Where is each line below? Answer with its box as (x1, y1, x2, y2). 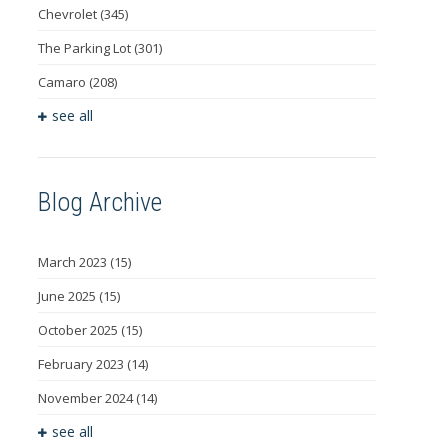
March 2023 (37, 253, 110, 272)
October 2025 (37, 321, 121, 340)
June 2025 (37, 287, 99, 306)
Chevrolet (37, 5, 100, 24)
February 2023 (37, 355, 127, 374)
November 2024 (37, 389, 136, 408)
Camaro (37, 73, 89, 92)
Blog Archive (37, 187, 162, 218)
